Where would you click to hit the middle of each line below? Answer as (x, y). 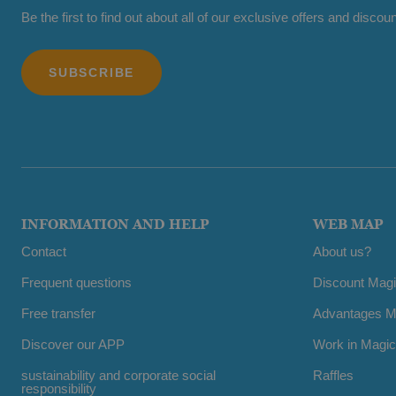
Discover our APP (73, 344)
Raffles (333, 375)
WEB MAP (348, 224)
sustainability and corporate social (118, 375)
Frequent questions (76, 282)
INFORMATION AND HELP (115, 224)
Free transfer (58, 313)
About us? (342, 251)
